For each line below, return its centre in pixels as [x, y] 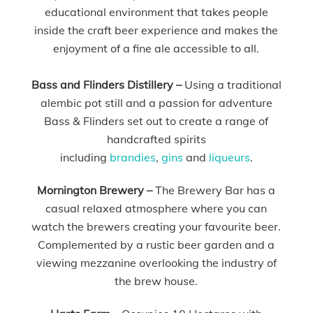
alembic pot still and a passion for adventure [156, 103]
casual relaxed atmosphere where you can [156, 209]
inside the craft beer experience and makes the [156, 30]
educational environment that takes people [156, 12]
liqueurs [229, 158]
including [85, 158]
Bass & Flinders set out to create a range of [156, 121]
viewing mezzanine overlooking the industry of [156, 263]
